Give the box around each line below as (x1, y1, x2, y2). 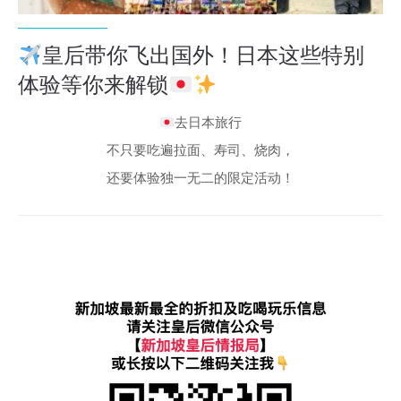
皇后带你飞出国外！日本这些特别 (42, 43, 365, 69)
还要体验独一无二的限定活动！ (107, 170, 294, 187)
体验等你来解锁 (18, 73, 168, 98)
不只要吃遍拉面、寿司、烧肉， (107, 142, 294, 159)
